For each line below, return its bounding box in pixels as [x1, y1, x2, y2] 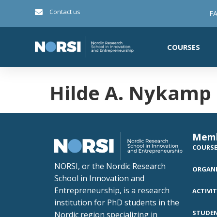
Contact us [49, 7, 80, 16]
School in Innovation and [54, 172, 144, 184]
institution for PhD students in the [54, 197, 179, 208]
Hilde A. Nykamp [49, 79, 211, 106]
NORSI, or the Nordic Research [54, 160, 166, 171]
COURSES [167, 42, 200, 52]
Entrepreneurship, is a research [54, 185, 170, 196]
